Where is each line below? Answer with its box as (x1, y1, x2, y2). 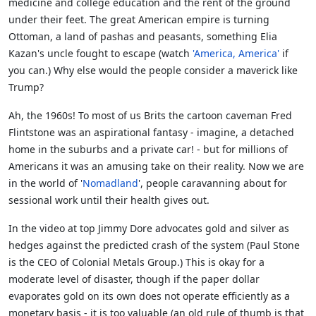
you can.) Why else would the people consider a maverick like (8, 63, 298, 78)
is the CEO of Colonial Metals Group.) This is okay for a (8, 255, 265, 269)
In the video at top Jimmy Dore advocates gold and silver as (8, 221, 289, 236)
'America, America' (193, 47, 279, 61)
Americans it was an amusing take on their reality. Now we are (8, 159, 304, 174)
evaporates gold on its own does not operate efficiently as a (8, 289, 290, 303)
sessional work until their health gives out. (8, 193, 209, 207)
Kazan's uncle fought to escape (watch (8, 47, 193, 61)
